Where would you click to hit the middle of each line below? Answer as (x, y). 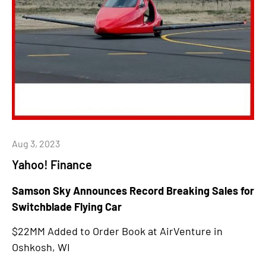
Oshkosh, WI (41, 247)
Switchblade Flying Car (67, 206)
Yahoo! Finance (52, 164)
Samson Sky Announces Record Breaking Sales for (133, 190)
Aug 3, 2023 (36, 143)
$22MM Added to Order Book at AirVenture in (117, 231)
